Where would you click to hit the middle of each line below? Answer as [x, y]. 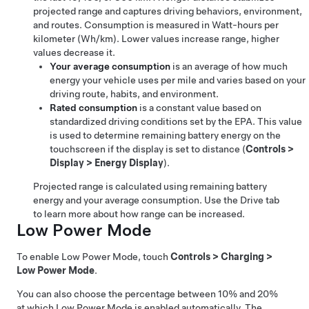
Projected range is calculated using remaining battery [150, 187]
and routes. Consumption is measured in [122, 25]
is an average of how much [229, 67]
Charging [242, 257]
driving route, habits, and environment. [134, 94]
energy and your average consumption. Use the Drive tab [156, 200]
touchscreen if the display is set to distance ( [148, 149]
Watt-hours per [245, 25]
